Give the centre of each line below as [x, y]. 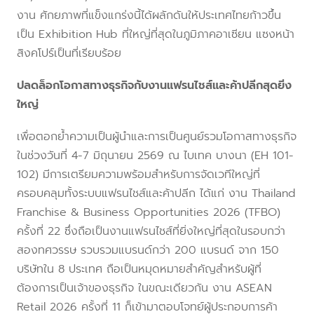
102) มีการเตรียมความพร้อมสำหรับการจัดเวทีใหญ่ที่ [138, 175]
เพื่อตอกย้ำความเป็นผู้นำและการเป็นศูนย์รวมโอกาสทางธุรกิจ [157, 137]
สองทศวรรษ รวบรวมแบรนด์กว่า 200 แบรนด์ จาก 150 [148, 251]
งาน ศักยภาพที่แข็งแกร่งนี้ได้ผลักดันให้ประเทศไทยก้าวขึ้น [149, 15]
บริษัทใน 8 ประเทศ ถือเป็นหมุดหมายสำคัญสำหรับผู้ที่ [139, 269]
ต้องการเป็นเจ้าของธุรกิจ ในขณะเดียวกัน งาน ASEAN [144, 288]
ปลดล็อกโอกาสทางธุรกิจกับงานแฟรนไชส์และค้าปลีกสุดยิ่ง [154, 85]
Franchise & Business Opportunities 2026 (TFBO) [149, 213]
